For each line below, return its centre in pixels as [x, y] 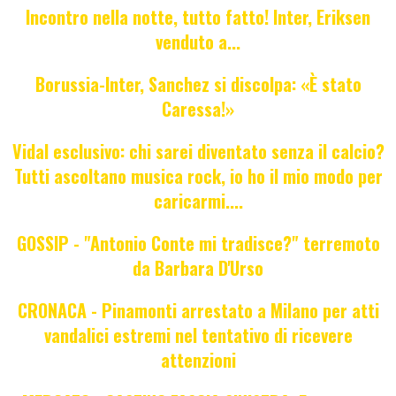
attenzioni [198, 360]
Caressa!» [198, 109]
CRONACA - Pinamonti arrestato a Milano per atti [198, 311]
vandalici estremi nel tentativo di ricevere [198, 335]
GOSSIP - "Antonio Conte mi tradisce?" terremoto [198, 244]
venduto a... [198, 42]
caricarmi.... [198, 201]
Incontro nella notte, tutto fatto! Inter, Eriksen [198, 17]
